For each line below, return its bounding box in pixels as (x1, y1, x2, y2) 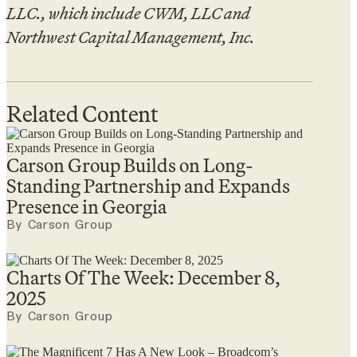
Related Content (6, 96, 159, 131)
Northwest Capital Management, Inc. (6, 24, 255, 49)
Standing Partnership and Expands (6, 171, 290, 201)
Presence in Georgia (6, 191, 167, 222)
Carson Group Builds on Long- (6, 150, 253, 180)
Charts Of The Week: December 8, (6, 262, 280, 292)
